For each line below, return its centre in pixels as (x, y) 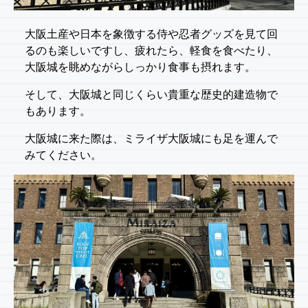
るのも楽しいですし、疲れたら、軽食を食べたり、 (151, 51)
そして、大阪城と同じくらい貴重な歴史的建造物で (151, 95)
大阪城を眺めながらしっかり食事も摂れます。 (140, 67)
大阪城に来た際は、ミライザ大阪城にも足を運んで (151, 139)
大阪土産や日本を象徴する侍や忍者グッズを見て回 (151, 34)
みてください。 (63, 155)
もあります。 (58, 111)
